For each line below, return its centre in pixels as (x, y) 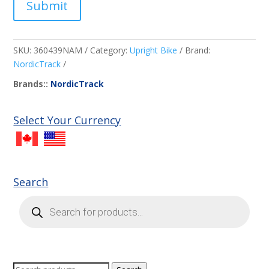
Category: (110, 50)
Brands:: (32, 84)
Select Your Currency (67, 120)
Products (36, 199)
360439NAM (58, 50)
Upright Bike (154, 50)
